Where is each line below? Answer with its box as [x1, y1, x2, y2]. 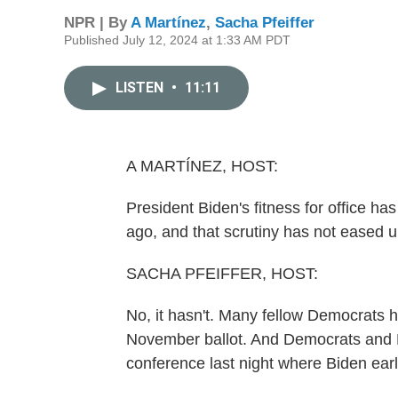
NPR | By [64, 14, 131, 31]
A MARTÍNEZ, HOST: [126, 157, 278, 175]
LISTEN [115, 79, 167, 96]
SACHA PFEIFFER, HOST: [126, 265, 318, 283]
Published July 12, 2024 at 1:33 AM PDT [64, 33, 291, 47]
